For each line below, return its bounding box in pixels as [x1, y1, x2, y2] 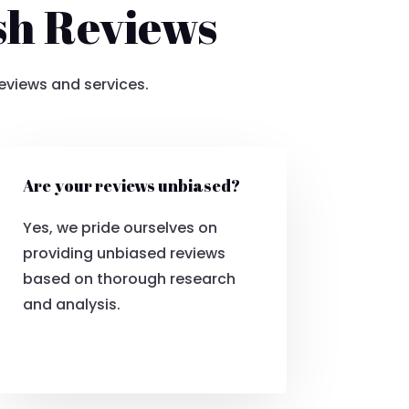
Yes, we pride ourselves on [22, 217, 217, 239]
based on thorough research [22, 268, 236, 290]
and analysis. [22, 294, 121, 316]
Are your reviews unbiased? [22, 174, 240, 197]
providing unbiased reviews [22, 243, 225, 265]
